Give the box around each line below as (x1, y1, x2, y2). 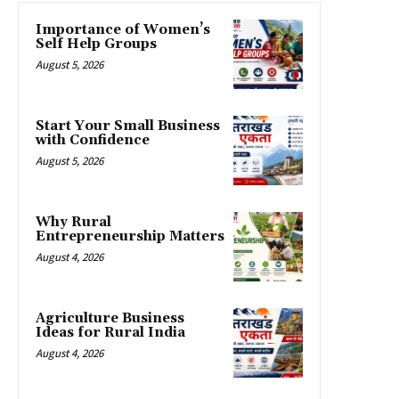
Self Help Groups (36, 35, 157, 53)
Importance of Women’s (36, 20, 210, 38)
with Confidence (36, 131, 150, 149)
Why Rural (36, 213, 111, 231)
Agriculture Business (36, 309, 184, 327)
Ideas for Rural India (36, 323, 185, 341)
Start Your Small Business (36, 117, 220, 134)
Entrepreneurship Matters (36, 227, 224, 245)
